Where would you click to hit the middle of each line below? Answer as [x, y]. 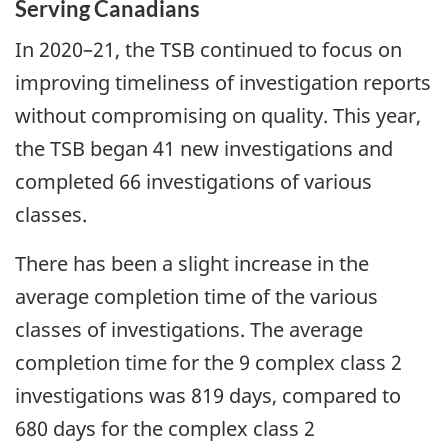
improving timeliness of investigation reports [223, 82]
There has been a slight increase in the [192, 263]
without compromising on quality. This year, [218, 115]
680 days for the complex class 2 [165, 428]
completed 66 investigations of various [193, 181]
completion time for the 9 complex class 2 [208, 362]
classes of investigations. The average [189, 329]
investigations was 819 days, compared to [208, 395]
